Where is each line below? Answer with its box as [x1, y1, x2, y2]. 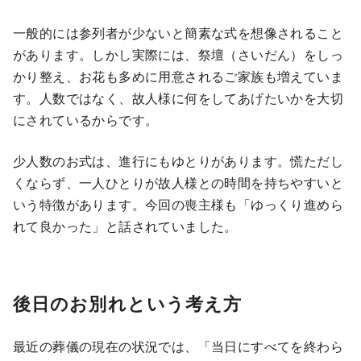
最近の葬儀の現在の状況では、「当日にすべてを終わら [13, 336, 343, 355]
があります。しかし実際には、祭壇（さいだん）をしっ [13, 44, 343, 64]
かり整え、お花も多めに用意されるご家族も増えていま [13, 66, 343, 85]
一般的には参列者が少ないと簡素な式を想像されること [13, 23, 343, 42]
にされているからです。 [13, 110, 159, 129]
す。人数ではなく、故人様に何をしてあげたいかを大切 [13, 88, 343, 107]
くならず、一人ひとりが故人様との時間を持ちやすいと [13, 172, 343, 192]
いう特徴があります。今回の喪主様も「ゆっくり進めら [13, 194, 343, 214]
